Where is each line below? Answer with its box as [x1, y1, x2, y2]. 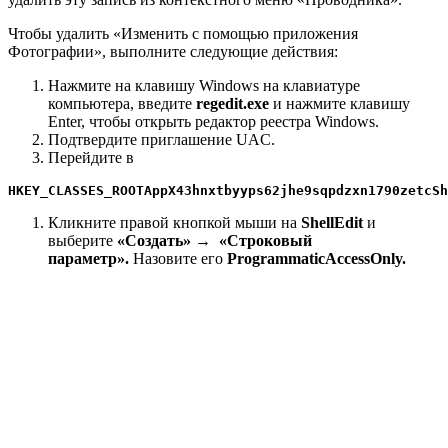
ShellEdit [301, 214, 363, 232]
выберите [48, 232, 117, 250]
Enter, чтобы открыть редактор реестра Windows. [48, 113, 379, 131]
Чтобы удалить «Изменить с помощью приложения [8, 25, 358, 43]
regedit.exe [196, 95, 269, 113]
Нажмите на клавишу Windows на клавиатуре [48, 77, 360, 95]
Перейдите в [48, 149, 134, 167]
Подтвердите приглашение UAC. [48, 131, 275, 149]
